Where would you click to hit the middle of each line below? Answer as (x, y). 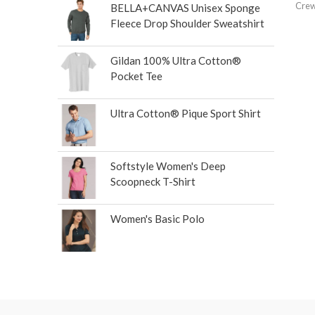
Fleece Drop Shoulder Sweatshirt (187, 23)
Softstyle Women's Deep (168, 166)
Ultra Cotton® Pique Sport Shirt (186, 113)
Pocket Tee (136, 76)
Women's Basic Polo (157, 218)
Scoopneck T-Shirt (153, 181)
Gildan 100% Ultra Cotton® (176, 60)
